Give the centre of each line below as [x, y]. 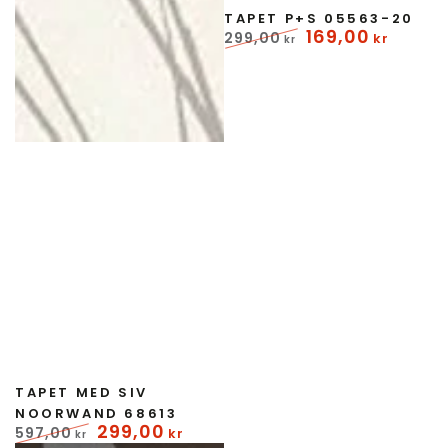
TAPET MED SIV [81, 392]
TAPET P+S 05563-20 [319, 18]
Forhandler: [57, 374]
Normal [250, 57]
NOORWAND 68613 [96, 413]
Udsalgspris [347, 57]
